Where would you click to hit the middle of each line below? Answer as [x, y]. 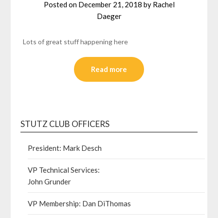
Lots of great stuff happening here [76, 42]
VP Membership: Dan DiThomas [80, 204]
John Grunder [50, 182]
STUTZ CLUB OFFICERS [65, 124]
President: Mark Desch [65, 148]
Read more [109, 69]
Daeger [109, 16]
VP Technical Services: [64, 170]
